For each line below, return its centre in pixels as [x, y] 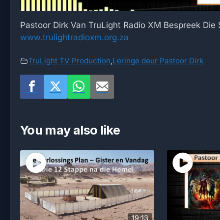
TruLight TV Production [69, 60]
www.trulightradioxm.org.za [74, 37]
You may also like [70, 130]
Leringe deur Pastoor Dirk [158, 60]
